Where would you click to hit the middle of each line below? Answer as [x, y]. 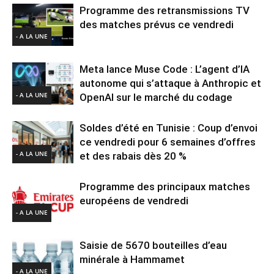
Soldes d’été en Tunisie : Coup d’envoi [168, 128]
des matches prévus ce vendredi [157, 24]
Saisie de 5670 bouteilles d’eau [153, 245]
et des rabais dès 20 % [133, 156]
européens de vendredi [134, 200]
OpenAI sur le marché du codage [156, 97]
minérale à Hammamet [132, 259]
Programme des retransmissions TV [165, 10]
